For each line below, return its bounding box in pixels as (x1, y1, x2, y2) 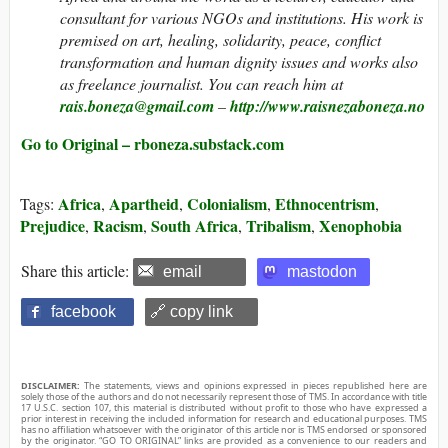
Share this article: (21, 259, 133, 281)
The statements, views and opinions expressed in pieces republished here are (80, 378, 427, 392)
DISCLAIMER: (21, 378, 80, 392)
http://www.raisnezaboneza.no (230, 94, 425, 117)
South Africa (151, 213, 238, 237)
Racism (93, 213, 143, 237)
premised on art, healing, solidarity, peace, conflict (60, 28, 381, 50)
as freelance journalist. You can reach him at (60, 72, 343, 94)
